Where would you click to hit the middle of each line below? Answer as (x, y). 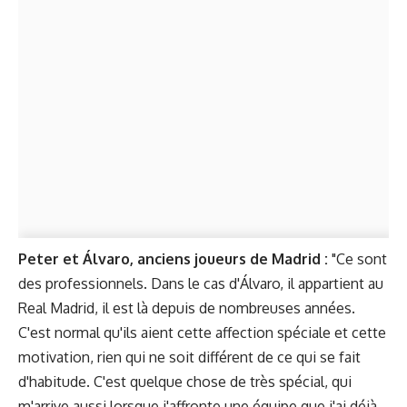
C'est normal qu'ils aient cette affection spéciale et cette (202, 333)
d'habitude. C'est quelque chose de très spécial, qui (185, 382)
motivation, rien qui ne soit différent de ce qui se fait (189, 357)
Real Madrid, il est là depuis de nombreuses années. (187, 308)
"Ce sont (357, 259)
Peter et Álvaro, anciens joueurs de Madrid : (173, 259)
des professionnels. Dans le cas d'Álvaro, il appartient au (201, 283)
